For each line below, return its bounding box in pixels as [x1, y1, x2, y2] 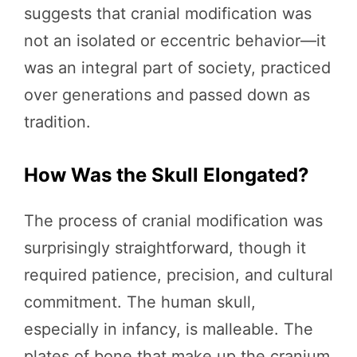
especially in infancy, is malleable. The [24, 320, 313, 339]
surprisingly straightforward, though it [24, 238, 306, 257]
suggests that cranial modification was [24, 4, 312, 23]
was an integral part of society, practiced [24, 58, 331, 77]
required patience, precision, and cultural [24, 265, 333, 284]
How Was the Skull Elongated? [24, 163, 309, 186]
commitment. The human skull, [24, 292, 256, 312]
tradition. [24, 112, 91, 131]
